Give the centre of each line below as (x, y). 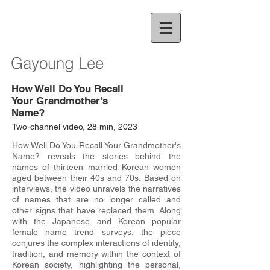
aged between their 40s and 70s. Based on (96, 178)
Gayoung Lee (57, 63)
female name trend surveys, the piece (96, 232)
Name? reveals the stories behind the (96, 156)
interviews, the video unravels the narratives (96, 189)
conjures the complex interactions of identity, (96, 243)
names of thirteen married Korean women (96, 167)
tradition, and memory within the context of (96, 254)
